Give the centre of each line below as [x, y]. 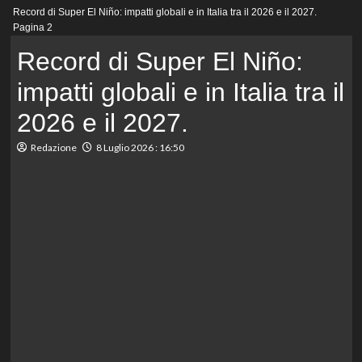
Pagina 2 [32, 28]
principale [53, 23]
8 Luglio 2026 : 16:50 [140, 148]
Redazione [53, 148]
